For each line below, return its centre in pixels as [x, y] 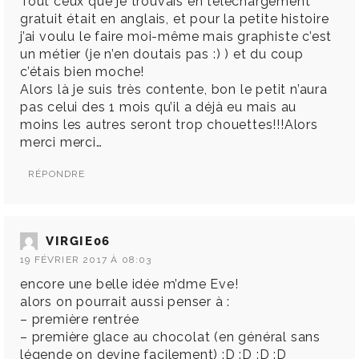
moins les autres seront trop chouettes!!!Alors [169, 125]
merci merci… [61, 143]
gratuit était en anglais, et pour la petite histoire [175, 19]
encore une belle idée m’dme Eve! [129, 284]
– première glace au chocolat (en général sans [170, 337]
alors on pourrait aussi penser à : [125, 302]
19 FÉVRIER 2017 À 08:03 [86, 260]
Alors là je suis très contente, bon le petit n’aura [174, 90]
